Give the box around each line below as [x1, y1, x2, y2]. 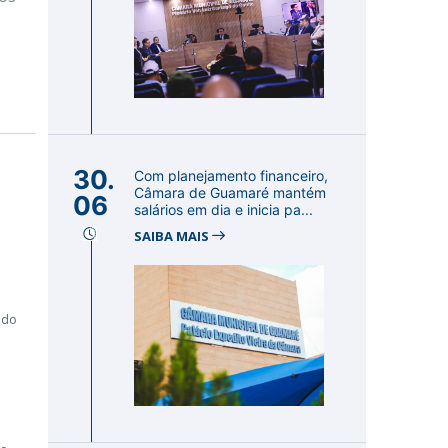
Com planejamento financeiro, [134, 167, 328, 184]
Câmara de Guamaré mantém [134, 184, 326, 201]
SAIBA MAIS [134, 227, 212, 245]
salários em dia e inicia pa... [134, 201, 313, 218]
